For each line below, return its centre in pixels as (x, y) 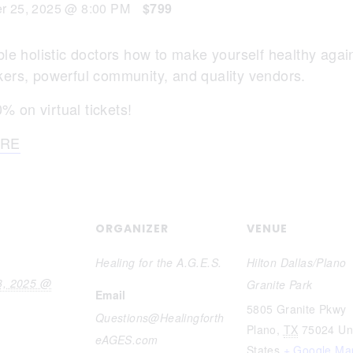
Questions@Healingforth (160, 318)
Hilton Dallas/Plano (296, 262)
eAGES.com (126, 340)
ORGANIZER (132, 229)
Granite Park (279, 284)
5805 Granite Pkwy (296, 309)
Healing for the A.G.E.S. (158, 262)
